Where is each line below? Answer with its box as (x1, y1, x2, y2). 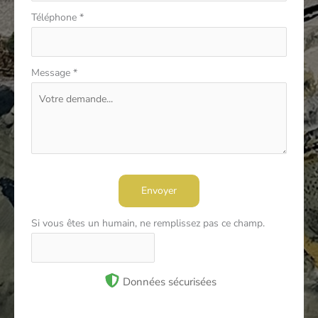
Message (31, 65, 73, 79)
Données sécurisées (123, 274, 216, 289)
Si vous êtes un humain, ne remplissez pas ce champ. (31, 216, 265, 230)
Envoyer (141, 183, 177, 197)
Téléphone (31, 10, 79, 24)
